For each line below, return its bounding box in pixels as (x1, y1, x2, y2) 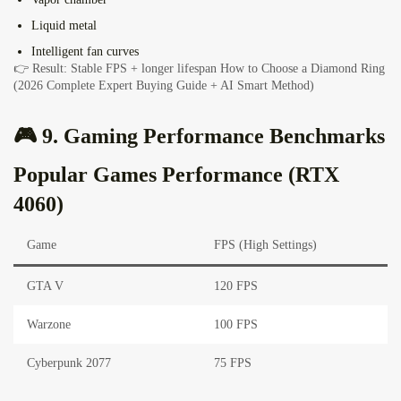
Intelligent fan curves (31, 45, 139, 59)
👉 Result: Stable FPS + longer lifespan (13, 62, 220, 76)
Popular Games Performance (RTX (13, 163, 339, 187)
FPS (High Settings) (214, 238, 317, 252)
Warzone (27, 318, 71, 332)
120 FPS (214, 279, 258, 294)
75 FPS (214, 356, 252, 371)
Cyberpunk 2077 (27, 356, 111, 371)
